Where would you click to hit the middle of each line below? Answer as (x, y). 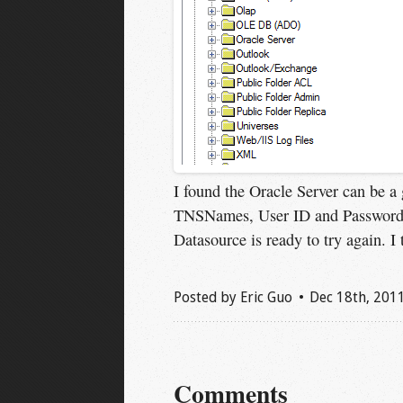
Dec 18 (331, 298)
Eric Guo (266, 298)
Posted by (206, 298)
